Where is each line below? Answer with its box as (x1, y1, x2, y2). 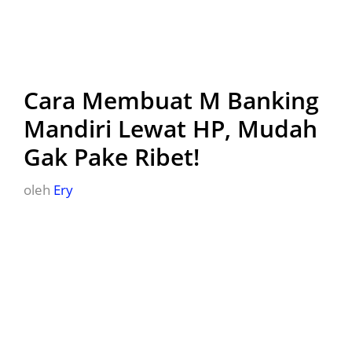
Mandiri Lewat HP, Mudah (24, 112, 317, 145)
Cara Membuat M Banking (24, 84, 319, 116)
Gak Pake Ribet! (24, 141, 200, 173)
